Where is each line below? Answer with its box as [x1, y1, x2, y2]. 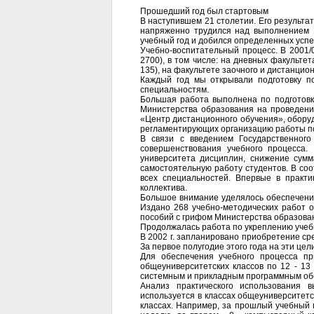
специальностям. [140, 85, 209, 95]
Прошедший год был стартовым [140, 6, 268, 16]
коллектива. [140, 183, 187, 193]
